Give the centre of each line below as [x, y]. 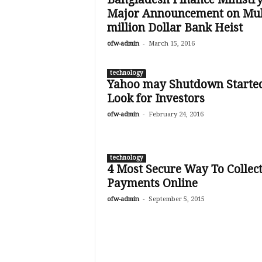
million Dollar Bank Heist [175, 28]
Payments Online [152, 183]
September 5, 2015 [176, 199]
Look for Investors [156, 99]
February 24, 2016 [176, 114]
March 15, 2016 [171, 44]
